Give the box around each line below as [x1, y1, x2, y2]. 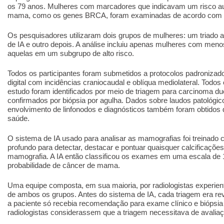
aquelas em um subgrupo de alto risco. [7, 49, 134, 57]
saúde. [7, 114, 29, 122]
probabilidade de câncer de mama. [7, 161, 120, 169]
